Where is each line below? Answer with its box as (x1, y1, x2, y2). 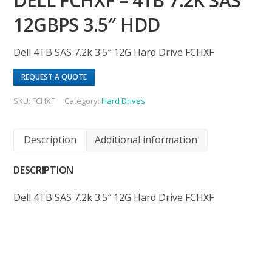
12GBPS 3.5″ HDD (13, 12, 160, 37)
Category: (64, 95, 102, 106)
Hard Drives (101, 95, 146, 106)
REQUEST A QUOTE (21, 71, 87, 82)
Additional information (95, 132, 198, 146)
